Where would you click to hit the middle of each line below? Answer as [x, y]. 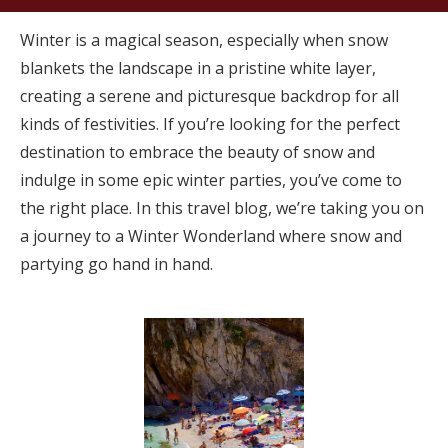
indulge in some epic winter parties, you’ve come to [211, 180]
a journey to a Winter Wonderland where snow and [211, 236]
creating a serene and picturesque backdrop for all [209, 96]
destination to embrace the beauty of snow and [197, 152]
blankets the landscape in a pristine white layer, [198, 68]
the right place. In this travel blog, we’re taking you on [222, 208]
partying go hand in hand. [116, 264]
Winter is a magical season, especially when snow [204, 40]
